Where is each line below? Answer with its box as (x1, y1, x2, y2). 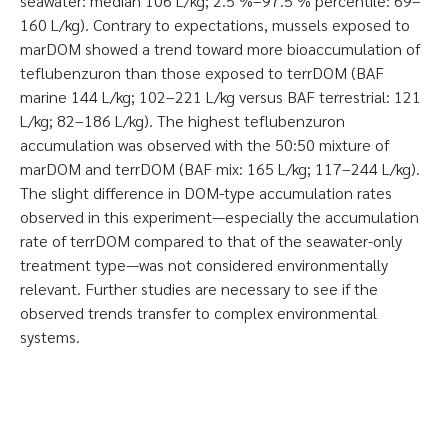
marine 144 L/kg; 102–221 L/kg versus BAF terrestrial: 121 (20, 86, 421, 107)
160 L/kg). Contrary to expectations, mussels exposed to (20, 14, 410, 35)
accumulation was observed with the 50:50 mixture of (20, 134, 389, 155)
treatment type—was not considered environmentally (20, 254, 388, 275)
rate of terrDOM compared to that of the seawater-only (20, 230, 402, 251)
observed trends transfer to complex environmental (20, 302, 377, 323)
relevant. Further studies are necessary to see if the (20, 278, 378, 299)
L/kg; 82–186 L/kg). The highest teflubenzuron (20, 110, 345, 131)
